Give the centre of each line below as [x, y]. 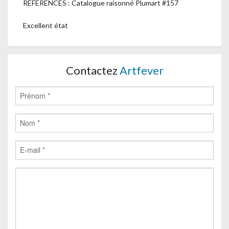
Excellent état [45, 25]
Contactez [93, 70]
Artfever [141, 70]
